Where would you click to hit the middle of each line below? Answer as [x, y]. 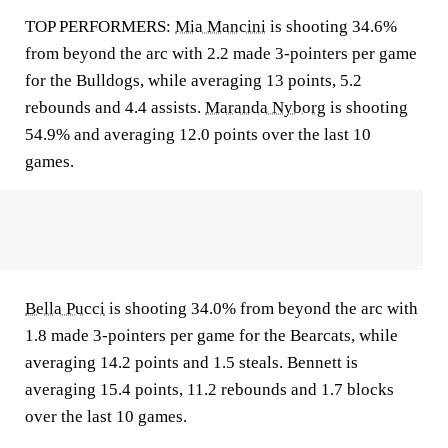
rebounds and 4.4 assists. [115, 107]
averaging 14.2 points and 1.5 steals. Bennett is [191, 362]
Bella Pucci [65, 308]
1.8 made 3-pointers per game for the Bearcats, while [211, 335]
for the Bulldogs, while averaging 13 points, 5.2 [193, 80]
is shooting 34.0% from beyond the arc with [261, 308]
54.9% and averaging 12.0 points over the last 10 [198, 134]
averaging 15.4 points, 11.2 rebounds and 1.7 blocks [209, 389]
